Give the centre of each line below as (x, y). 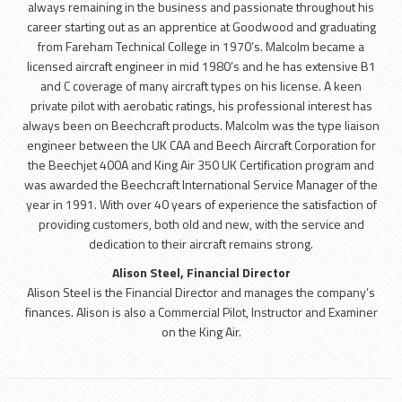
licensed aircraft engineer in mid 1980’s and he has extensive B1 (201, 66)
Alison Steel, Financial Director (201, 272)
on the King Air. (201, 332)
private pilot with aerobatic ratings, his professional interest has (201, 105)
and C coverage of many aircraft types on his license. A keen (201, 86)
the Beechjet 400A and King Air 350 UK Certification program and (201, 165)
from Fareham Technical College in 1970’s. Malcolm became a (201, 46)
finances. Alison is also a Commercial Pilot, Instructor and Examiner (201, 312)
